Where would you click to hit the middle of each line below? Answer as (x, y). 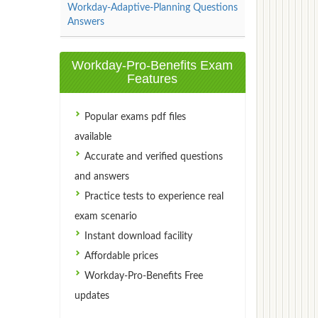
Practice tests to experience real (152, 196)
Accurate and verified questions (152, 157)
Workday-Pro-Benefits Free (142, 276)
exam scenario (105, 216)
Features (153, 78)
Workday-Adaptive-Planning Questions (152, 7)
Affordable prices (120, 256)
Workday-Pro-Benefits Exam (153, 65)
